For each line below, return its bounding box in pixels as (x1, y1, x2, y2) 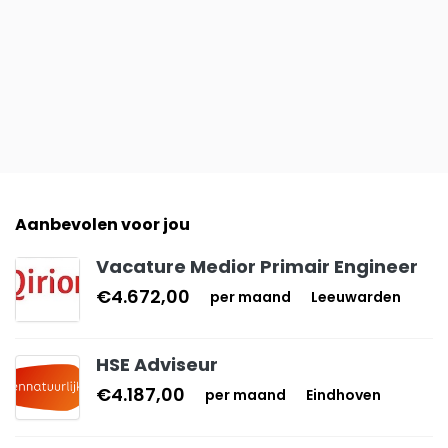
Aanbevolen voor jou (15, 213, 190, 236)
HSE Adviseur (96, 352, 218, 377)
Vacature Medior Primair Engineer (96, 254, 418, 279)
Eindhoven (306, 385, 381, 405)
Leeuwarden (311, 287, 401, 307)
